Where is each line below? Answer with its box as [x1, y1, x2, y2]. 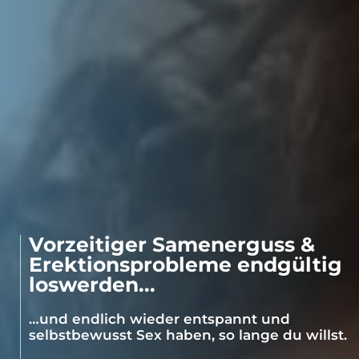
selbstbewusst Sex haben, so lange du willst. [29, 326, 347, 343]
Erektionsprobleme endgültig [29, 252, 342, 276]
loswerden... [29, 272, 155, 296]
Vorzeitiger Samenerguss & [29, 232, 315, 256]
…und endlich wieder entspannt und [29, 310, 290, 327]
